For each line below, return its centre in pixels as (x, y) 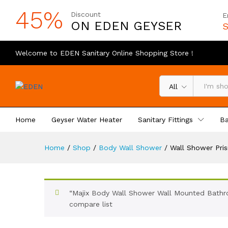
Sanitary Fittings (165, 120)
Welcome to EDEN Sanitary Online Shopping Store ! (104, 53)
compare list (91, 204)
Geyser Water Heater (87, 120)
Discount (86, 14)
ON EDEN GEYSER (126, 26)
